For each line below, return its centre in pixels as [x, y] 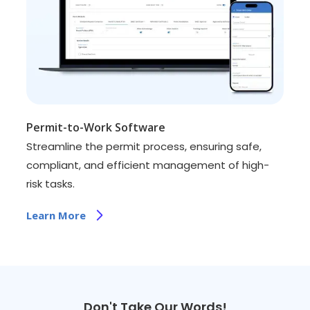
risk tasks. [51, 184]
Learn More [56, 216]
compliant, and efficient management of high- [148, 165]
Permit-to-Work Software [96, 128]
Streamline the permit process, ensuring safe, [144, 147]
